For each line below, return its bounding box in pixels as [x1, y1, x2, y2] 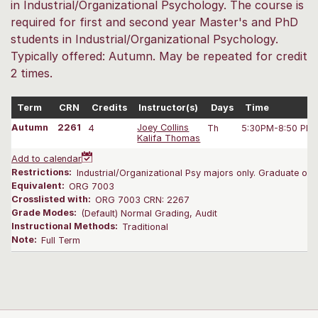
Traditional [122, 221, 169, 232]
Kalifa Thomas [137, 133, 201, 144]
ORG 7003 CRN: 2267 [95, 194, 190, 205]
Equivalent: [11, 180, 67, 192]
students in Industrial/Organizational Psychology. [11, 31, 278, 46]
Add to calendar [11, 153, 82, 165]
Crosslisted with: [11, 194, 93, 205]
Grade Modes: [11, 207, 79, 219]
